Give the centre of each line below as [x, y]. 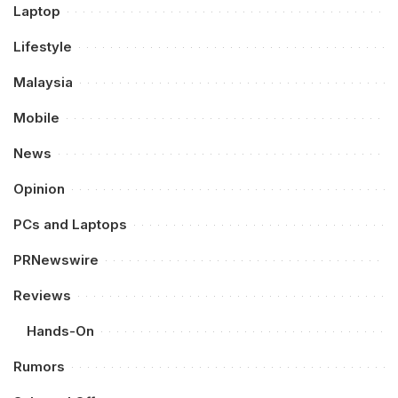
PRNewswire [56, 259]
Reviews [42, 295]
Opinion [39, 188]
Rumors [39, 366]
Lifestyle [43, 46]
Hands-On [60, 330]
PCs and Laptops [70, 224]
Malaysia [43, 82]
